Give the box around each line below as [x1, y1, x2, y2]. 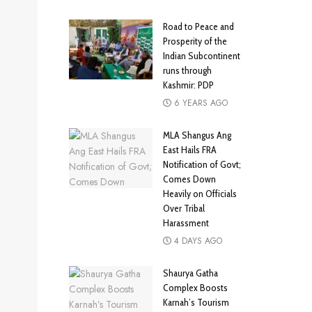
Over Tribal [162, 202, 205, 215]
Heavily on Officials [162, 187, 237, 201]
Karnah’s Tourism [162, 296, 229, 309]
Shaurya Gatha [162, 267, 218, 280]
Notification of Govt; [162, 158, 241, 171]
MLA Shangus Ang [162, 129, 231, 142]
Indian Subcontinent [162, 49, 240, 63]
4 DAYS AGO [171, 235, 222, 248]
